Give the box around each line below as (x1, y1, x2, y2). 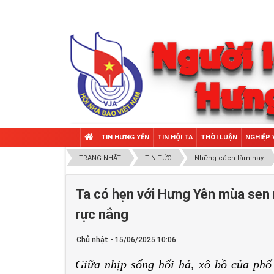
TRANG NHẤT (79, 154, 121, 162)
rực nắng (75, 207, 128, 222)
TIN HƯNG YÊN (101, 133, 149, 141)
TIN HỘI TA (157, 133, 193, 141)
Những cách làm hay (194, 154, 264, 162)
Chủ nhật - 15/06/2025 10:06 (76, 235, 176, 244)
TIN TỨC (144, 154, 171, 162)
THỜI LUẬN (201, 133, 237, 141)
